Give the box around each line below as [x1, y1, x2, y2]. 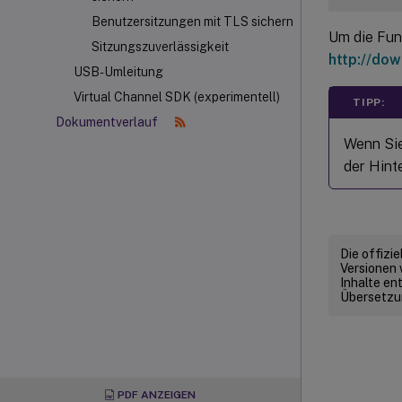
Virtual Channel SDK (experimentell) [74, 90, 280, 104]
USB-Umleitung [74, 65, 163, 79]
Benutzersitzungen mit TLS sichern [92, 14, 293, 29]
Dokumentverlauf [56, 115, 161, 129]
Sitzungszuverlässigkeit [92, 39, 229, 54]
